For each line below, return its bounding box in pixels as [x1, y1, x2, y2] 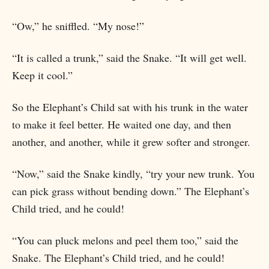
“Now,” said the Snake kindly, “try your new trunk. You [12, 166, 255, 181]
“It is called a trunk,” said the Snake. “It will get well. [12, 50, 247, 65]
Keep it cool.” [12, 68, 73, 82]
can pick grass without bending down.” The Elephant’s [12, 184, 249, 198]
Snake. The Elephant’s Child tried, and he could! [12, 250, 225, 265]
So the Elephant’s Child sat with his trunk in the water [12, 100, 248, 114]
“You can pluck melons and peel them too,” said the [12, 233, 238, 247]
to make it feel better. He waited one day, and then [12, 117, 231, 131]
